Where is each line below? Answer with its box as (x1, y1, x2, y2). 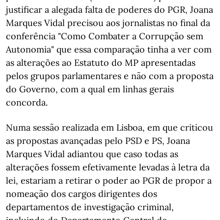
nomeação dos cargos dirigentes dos (6, 188, 157, 199)
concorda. (6, 97, 48, 108)
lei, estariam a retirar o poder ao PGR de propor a (6, 175, 212, 186)
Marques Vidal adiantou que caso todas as (6, 148, 178, 160)
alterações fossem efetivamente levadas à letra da (6, 162, 210, 173)
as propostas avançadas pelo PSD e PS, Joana (6, 135, 190, 146)
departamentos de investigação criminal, (6, 201, 174, 213)
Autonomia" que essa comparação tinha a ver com (6, 44, 212, 55)
